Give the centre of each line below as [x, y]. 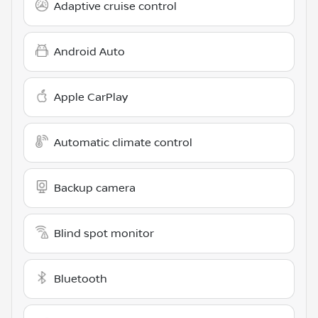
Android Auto [89, 51]
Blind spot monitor [104, 233]
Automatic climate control [123, 142]
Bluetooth [81, 279]
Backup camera [95, 188]
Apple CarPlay [91, 97]
